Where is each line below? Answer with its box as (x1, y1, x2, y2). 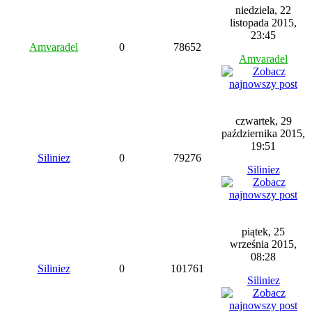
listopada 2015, (230, 17, 297, 29)
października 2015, (221, 127, 305, 139)
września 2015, (230, 238, 297, 250)
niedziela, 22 (235, 4, 291, 16)
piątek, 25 (242, 226, 285, 237)
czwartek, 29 (235, 115, 292, 127)
